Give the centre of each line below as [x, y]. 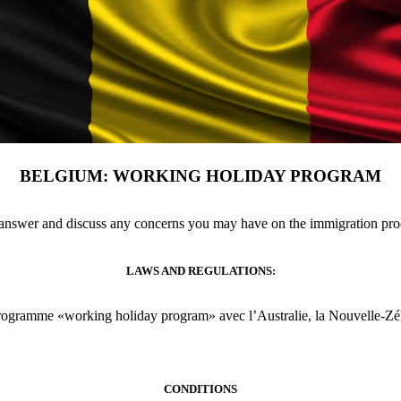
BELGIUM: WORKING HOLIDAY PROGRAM [200, 175]
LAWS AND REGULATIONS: [200, 270]
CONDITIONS [200, 388]
